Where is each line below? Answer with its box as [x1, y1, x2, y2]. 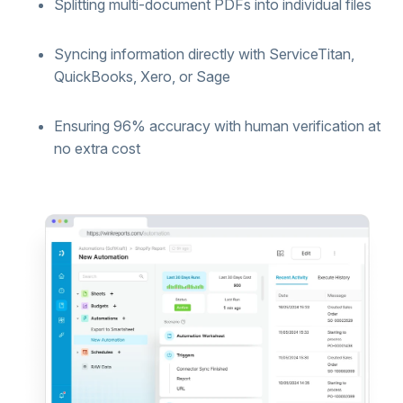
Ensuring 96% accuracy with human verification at [54, 116, 381, 135]
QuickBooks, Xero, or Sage [54, 67, 230, 85]
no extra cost [54, 139, 140, 157]
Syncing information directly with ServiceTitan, [54, 44, 354, 63]
